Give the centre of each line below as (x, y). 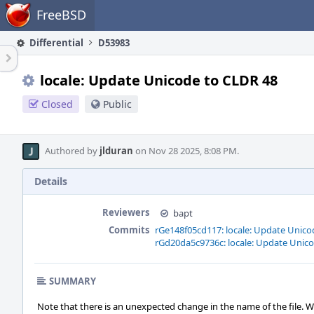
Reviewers (126, 212)
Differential (55, 43)
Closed (57, 104)
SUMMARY (73, 281)
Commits (129, 230)
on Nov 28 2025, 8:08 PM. (186, 151)
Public (117, 104)
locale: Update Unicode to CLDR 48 (159, 80)
